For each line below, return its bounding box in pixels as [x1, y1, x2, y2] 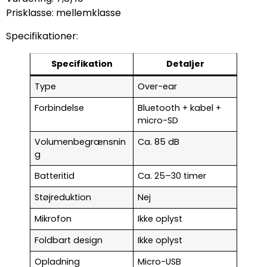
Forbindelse [35, 101, 85, 114]
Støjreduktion [35, 191, 92, 203]
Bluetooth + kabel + [138, 101, 222, 114]
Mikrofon [35, 212, 72, 225]
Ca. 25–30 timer [138, 169, 207, 182]
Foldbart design [35, 234, 103, 246]
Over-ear [138, 80, 178, 92]
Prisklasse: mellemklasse [6, 6, 121, 20]
